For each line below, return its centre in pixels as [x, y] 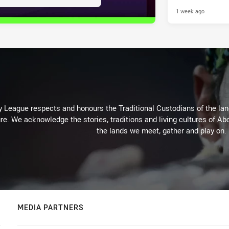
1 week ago [190, 11]
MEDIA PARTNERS [51, 208]
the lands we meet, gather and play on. [162, 131]
